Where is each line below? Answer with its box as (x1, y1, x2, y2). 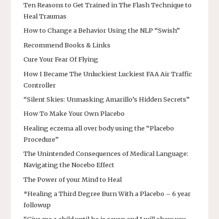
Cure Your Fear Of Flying (23, 55, 98, 64)
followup (23, 200, 51, 209)
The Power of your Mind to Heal (23, 175, 122, 183)
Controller (23, 81, 56, 89)
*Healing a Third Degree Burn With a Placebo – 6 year (23, 189, 191, 197)
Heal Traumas (23, 12, 66, 20)
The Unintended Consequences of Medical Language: (23, 150, 188, 158)
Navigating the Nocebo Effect (23, 161, 114, 169)
